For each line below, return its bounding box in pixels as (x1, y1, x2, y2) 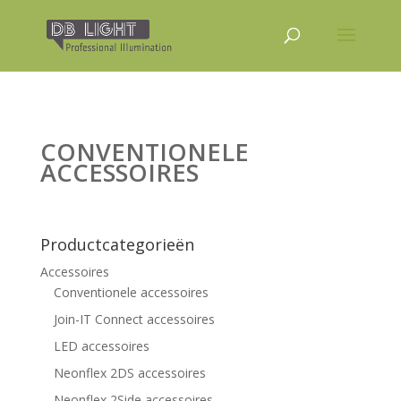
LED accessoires (53, 337, 149, 354)
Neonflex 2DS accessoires (53, 364, 206, 381)
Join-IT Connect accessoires (53, 311, 215, 328)
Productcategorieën (39, 234, 194, 255)
